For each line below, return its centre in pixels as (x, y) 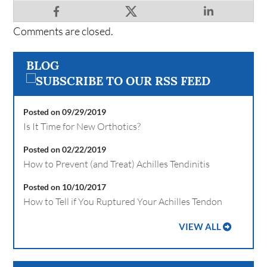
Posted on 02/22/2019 (65, 150)
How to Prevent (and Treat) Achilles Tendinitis (117, 164)
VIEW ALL (200, 227)
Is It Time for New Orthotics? (82, 127)
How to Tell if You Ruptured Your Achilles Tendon (123, 202)
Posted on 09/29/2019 (65, 112)
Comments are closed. (63, 31)
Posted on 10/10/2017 (65, 187)
